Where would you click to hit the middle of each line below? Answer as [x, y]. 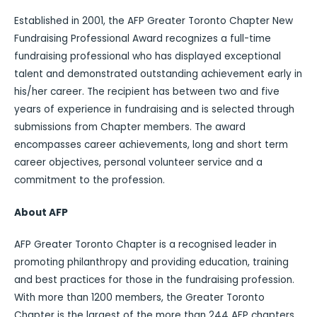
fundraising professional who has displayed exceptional [148, 57]
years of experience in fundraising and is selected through [154, 110]
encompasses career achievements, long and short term [151, 145]
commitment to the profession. [90, 180]
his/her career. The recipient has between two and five [147, 92]
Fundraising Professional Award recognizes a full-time [143, 39]
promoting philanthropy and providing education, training [151, 263]
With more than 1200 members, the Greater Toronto [139, 298]
